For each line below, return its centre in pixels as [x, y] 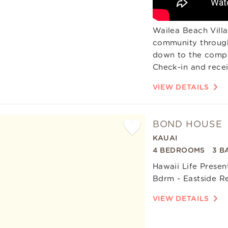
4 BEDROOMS [179, 150]
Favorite [136, 160]
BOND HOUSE [187, 124]
